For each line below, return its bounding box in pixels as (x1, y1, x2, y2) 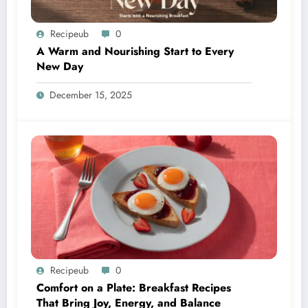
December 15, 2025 (49, 88, 132, 102)
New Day (36, 58, 83, 75)
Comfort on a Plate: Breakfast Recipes (36, 280, 231, 296)
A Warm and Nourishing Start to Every (36, 43, 234, 60)
